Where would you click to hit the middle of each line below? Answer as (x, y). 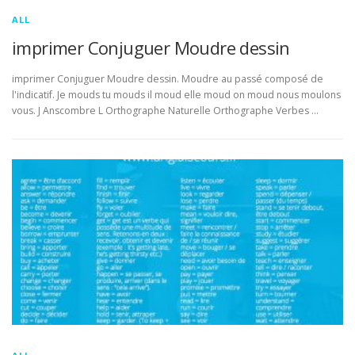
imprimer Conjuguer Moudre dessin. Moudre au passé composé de (168, 78)
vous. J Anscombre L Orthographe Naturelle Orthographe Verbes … (165, 110)
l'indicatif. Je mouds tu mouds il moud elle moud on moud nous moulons (176, 94)
